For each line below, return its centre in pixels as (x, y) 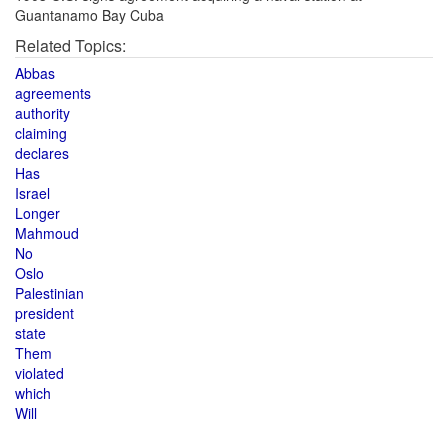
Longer (37, 213)
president (44, 313)
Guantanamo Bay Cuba (89, 15)
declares (42, 153)
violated (39, 373)
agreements (53, 93)
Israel (32, 193)
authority (42, 113)
